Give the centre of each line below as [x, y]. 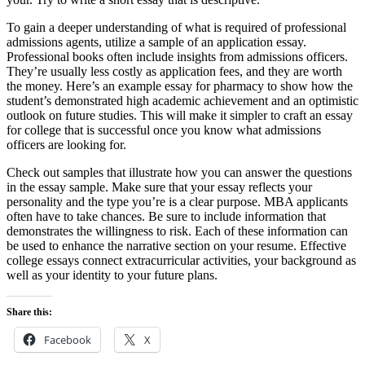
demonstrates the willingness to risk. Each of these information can [177, 231]
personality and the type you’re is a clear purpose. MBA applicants [177, 202]
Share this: [29, 312]
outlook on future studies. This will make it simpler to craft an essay [180, 116]
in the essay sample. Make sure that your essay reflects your [159, 187]
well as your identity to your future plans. [112, 275]
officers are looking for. [66, 145]
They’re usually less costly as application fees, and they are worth [174, 72]
